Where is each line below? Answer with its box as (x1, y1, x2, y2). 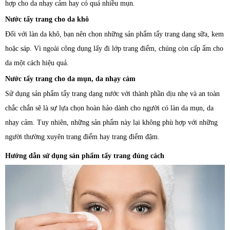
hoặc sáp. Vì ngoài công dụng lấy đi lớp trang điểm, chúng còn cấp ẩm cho (5, 44, 223, 52)
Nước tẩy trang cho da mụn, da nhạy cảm (5, 74, 136, 83)
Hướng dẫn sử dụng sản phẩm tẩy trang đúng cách (5, 151, 164, 160)
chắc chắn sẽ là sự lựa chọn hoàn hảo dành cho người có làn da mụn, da (5, 104, 214, 112)
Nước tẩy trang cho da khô (5, 15, 89, 23)
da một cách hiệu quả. (5, 59, 69, 67)
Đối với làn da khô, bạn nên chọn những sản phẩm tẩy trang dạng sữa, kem (5, 30, 224, 38)
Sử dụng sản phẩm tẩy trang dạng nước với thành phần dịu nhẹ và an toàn (5, 89, 220, 98)
